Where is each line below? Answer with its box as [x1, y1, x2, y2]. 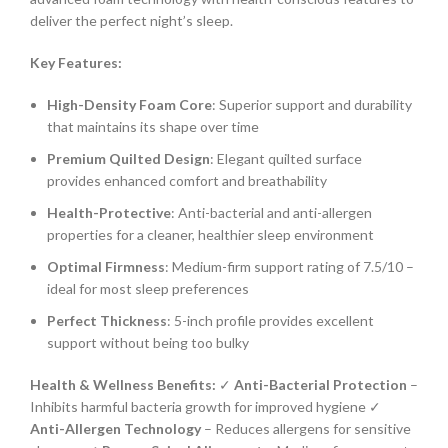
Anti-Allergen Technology [30, 420, 201, 438]
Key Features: [30, 54, 122, 72]
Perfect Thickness [47, 312, 167, 330]
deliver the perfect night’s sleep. [30, 12, 233, 30]
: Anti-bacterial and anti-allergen [171, 204, 372, 222]
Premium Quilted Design [47, 150, 210, 168]
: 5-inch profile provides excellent [167, 312, 374, 330]
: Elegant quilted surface [210, 150, 362, 168]
